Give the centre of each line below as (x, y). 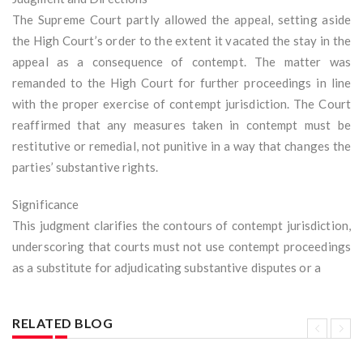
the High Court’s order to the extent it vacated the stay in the (181, 41)
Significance (46, 205)
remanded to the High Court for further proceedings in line (181, 83)
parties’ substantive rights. (85, 167)
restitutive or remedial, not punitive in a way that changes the (181, 146)
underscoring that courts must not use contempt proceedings (181, 247)
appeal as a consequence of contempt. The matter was (181, 62)
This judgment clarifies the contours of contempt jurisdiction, (181, 226)
